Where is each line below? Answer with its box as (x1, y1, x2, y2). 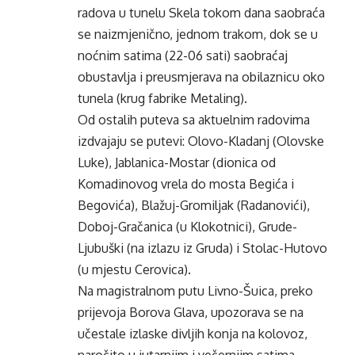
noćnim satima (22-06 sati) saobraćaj (78, 48, 288, 63)
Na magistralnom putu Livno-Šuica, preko (78, 283, 313, 299)
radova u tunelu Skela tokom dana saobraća (78, 5, 325, 21)
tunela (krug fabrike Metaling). (78, 90, 247, 106)
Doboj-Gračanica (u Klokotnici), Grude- (78, 219, 297, 235)
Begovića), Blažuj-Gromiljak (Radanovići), (78, 197, 310, 213)
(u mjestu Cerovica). (78, 261, 191, 277)
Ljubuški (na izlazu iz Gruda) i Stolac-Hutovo (78, 240, 327, 256)
